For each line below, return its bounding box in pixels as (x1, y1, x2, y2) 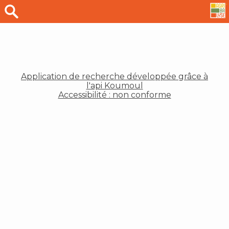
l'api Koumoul (86, 80, 143, 90)
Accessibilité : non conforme (58, 89, 171, 100)
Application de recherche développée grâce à (21, 71, 208, 81)
